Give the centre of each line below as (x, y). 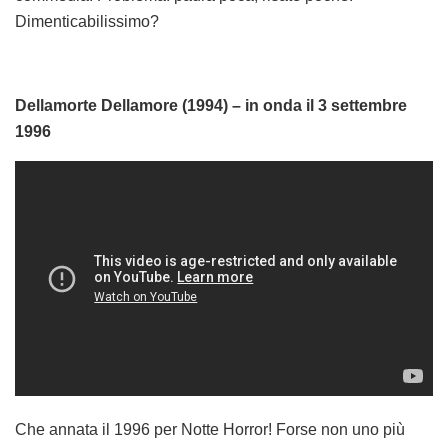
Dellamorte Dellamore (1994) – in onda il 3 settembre (211, 106)
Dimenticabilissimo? (87, 22)
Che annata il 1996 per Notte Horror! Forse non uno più (210, 429)
